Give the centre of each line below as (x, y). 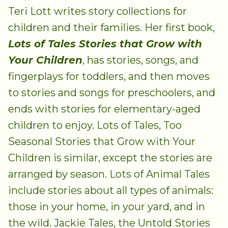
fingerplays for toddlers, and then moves (109, 77)
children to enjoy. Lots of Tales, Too (95, 125)
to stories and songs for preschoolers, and (112, 93)
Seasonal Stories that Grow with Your (102, 142)
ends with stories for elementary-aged (104, 109)
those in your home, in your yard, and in (107, 207)
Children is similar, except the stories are (110, 158)
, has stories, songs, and (140, 60)
